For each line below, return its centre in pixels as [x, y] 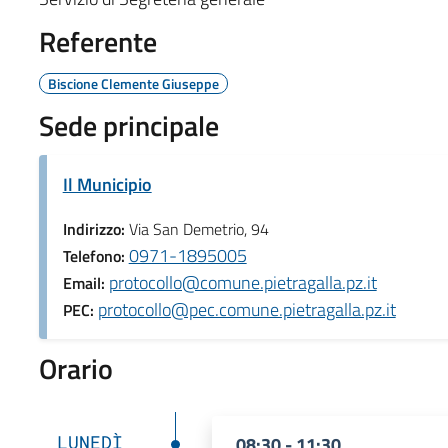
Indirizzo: [95, 228]
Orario [75, 368]
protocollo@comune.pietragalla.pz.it [242, 282]
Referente [97, 41]
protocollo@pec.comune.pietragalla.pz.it [246, 309]
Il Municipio [107, 184]
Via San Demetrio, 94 [198, 228]
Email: [85, 282]
